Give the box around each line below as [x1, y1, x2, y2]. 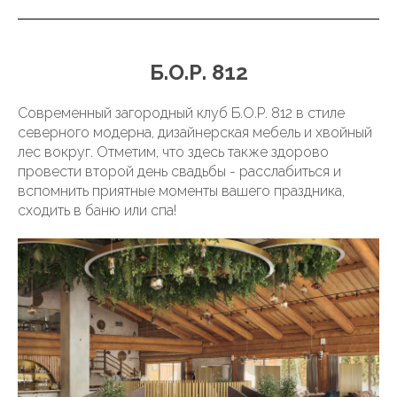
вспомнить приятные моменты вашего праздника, [18, 183, 345, 200]
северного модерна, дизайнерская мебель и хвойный [18, 124, 372, 142]
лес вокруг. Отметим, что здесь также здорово [18, 144, 329, 161]
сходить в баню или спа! [18, 202, 176, 220]
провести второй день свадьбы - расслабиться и [18, 163, 341, 181]
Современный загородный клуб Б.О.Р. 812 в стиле [18, 105, 345, 122]
